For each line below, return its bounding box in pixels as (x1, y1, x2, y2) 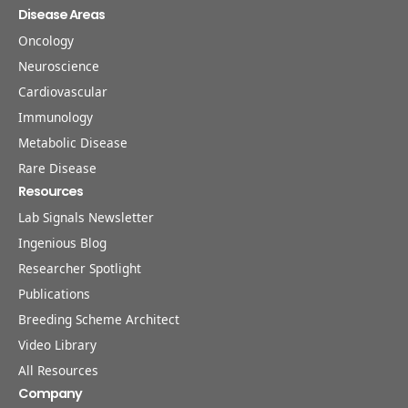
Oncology (18, 32, 74, 49)
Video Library (18, 336, 97, 353)
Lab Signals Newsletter (18, 209, 154, 226)
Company (18, 384, 82, 403)
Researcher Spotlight (18, 260, 141, 277)
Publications (18, 285, 90, 302)
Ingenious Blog (18, 234, 107, 251)
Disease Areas (18, 5, 105, 24)
